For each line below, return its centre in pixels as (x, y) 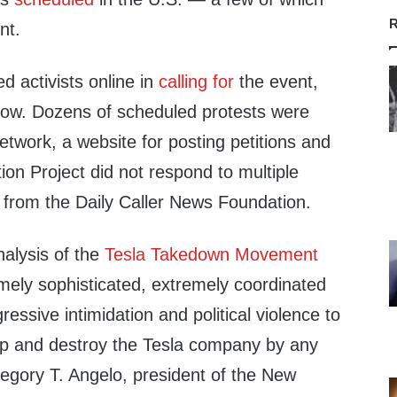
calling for (197, 82)
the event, (276, 82)
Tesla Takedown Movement (212, 254)
